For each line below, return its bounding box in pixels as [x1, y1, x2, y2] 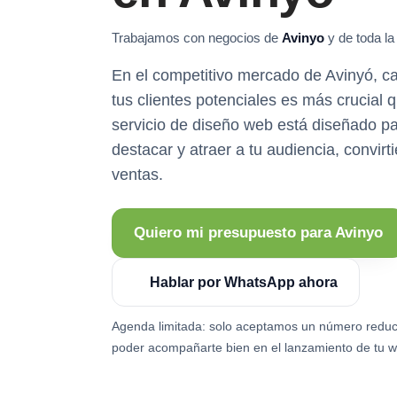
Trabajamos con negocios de [112, 29, 282, 45]
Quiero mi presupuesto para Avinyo [134, 223, 383, 241]
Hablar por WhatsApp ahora [150, 274, 338, 290]
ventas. [112, 165, 163, 183]
